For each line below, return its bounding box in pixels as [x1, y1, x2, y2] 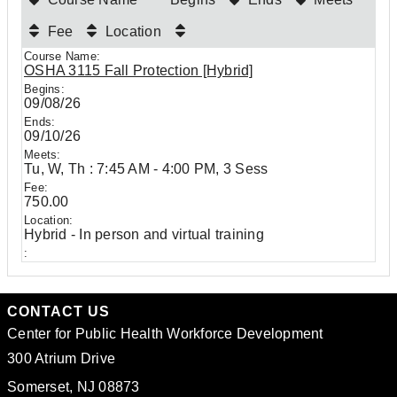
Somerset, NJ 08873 [7, 379, 140, 394]
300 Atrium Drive [7, 351, 115, 366]
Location [105, 24, 161, 39]
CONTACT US [7, 304, 110, 319]
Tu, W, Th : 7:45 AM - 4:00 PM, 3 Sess [24, 161, 269, 176]
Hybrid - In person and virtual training [24, 227, 264, 242]
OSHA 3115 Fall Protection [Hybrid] [24, 63, 253, 78]
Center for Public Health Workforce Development [7, 326, 323, 341]
